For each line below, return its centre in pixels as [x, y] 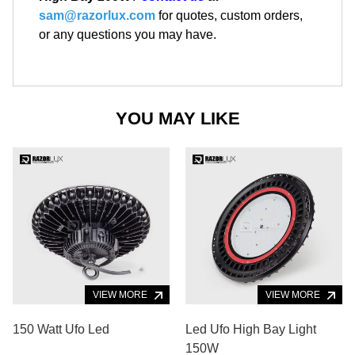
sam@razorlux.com [97, 15]
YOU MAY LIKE [177, 118]
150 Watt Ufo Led [61, 329]
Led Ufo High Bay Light [251, 329]
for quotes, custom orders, [229, 15]
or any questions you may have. [128, 34]
